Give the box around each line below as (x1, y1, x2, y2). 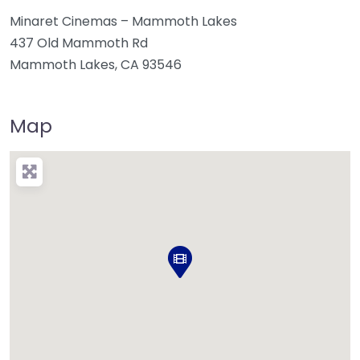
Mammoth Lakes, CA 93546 (10, 55, 182, 74)
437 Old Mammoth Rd (10, 34, 148, 52)
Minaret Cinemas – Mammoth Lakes (10, 12, 237, 31)
